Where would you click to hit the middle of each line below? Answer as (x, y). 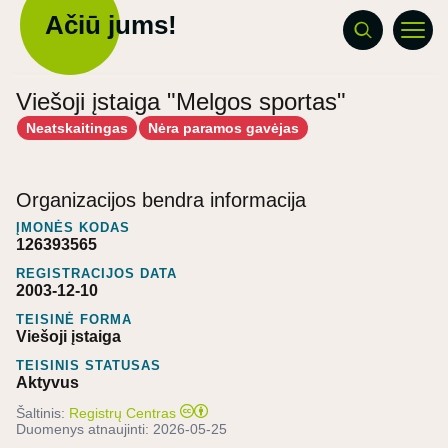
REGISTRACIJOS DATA (96, 273)
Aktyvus (47, 382)
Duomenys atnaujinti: (84, 428)
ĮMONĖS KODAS (73, 227)
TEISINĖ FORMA (74, 319)
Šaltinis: (40, 412)
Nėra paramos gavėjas (224, 127)
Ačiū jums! (111, 25)
